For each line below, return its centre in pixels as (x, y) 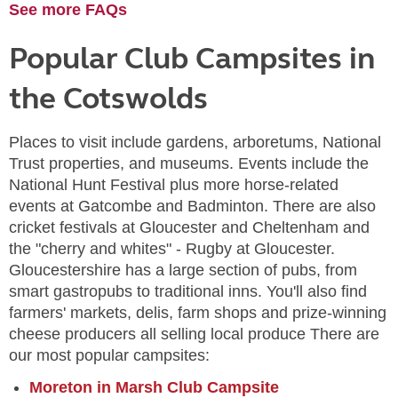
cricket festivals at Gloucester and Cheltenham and (189, 227)
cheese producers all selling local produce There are (194, 334)
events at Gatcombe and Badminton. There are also (192, 206)
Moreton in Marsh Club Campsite (154, 387)
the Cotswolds (108, 99)
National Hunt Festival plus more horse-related (174, 185)
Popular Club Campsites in (192, 59)
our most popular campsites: (109, 355)
